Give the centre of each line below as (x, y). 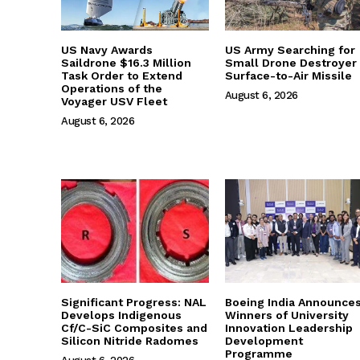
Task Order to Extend (122, 76)
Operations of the (112, 89)
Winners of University (286, 315)
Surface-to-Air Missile (288, 76)
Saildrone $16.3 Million (126, 63)
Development (264, 340)
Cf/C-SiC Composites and (134, 327)
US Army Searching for (290, 50)
